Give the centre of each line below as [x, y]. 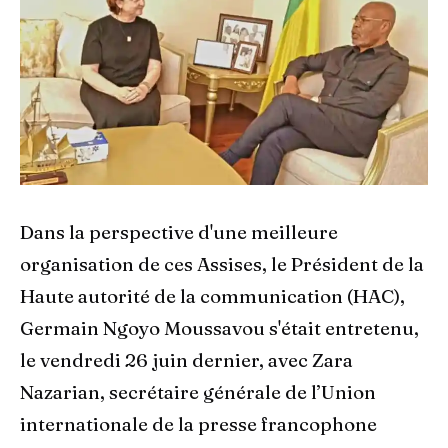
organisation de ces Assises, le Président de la [222, 265]
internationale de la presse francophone [198, 425]
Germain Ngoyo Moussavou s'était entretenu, [219, 329]
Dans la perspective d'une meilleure [179, 233]
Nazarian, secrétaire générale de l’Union [198, 393]
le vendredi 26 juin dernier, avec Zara [186, 361]
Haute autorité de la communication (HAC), [212, 297]
